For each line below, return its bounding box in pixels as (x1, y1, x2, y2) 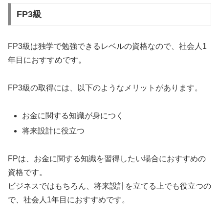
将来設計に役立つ (22, 126, 85, 135)
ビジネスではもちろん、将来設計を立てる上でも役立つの (8, 181, 211, 190)
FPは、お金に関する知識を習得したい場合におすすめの (8, 154, 206, 163)
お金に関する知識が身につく (22, 111, 124, 120)
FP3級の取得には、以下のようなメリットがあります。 (8, 83, 202, 92)
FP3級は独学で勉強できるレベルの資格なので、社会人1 (8, 42, 207, 51)
